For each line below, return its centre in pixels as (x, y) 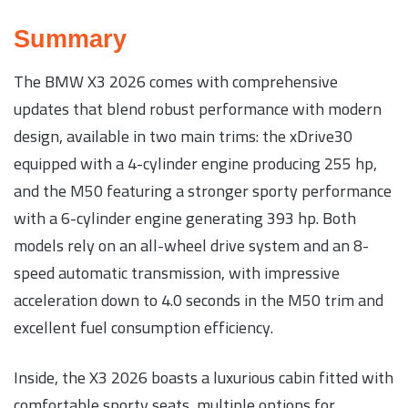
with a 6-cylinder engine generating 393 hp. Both (185, 219)
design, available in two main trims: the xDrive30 (183, 137)
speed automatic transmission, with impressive (177, 273)
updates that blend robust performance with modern (198, 109)
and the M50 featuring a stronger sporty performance (203, 191)
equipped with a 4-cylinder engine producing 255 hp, (195, 164)
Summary (70, 39)
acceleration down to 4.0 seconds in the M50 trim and (199, 301)
